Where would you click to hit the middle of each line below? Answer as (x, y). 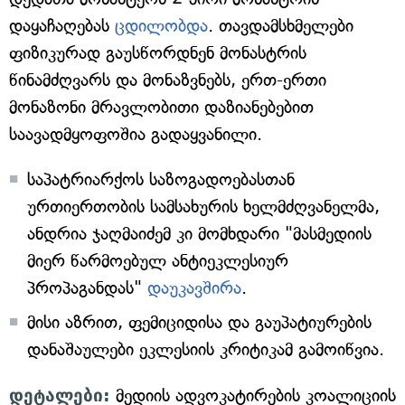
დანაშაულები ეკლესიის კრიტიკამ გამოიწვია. (206, 349)
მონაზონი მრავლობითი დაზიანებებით (161, 107)
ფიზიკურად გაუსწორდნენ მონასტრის (158, 53)
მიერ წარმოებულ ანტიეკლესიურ (158, 261)
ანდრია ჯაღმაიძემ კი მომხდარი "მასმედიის (199, 234)
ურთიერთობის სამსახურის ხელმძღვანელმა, (203, 207)
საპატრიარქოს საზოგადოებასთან (161, 179)
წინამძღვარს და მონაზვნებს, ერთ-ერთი (168, 80)
